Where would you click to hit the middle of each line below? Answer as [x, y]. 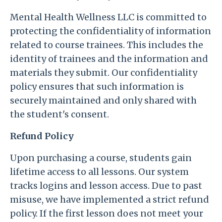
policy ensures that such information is [97, 86]
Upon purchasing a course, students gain [101, 158]
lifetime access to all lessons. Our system [99, 172]
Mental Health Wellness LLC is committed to [108, 17]
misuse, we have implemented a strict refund [110, 199]
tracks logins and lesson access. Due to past [106, 186]
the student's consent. [59, 114]
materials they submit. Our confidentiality [104, 73]
